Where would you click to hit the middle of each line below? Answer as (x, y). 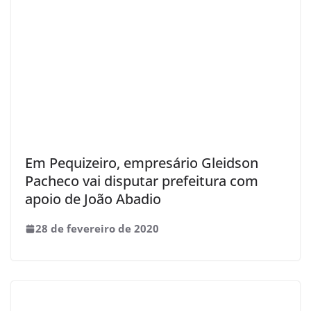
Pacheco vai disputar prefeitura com (142, 181)
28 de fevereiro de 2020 (97, 228)
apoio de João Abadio (93, 199)
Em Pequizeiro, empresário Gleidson (142, 163)
